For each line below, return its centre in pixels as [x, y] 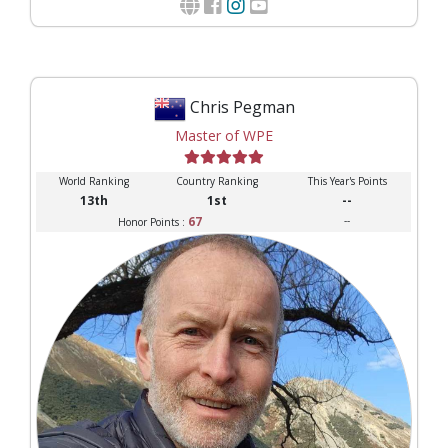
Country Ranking [216, 180]
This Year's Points [347, 180]
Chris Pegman [242, 106]
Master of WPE [224, 135]
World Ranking [93, 180]
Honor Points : [152, 221]
